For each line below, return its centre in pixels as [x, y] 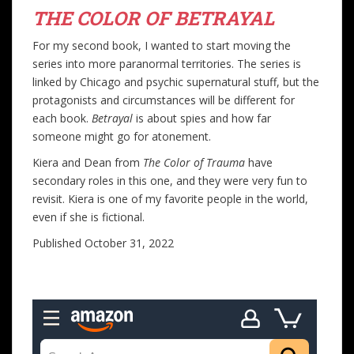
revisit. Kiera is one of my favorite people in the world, [170, 198]
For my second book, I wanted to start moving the [162, 45]
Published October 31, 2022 [103, 243]
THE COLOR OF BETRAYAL [153, 18]
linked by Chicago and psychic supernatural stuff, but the [176, 81]
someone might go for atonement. [122, 136]
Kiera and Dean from [88, 162]
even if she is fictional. [88, 217]
